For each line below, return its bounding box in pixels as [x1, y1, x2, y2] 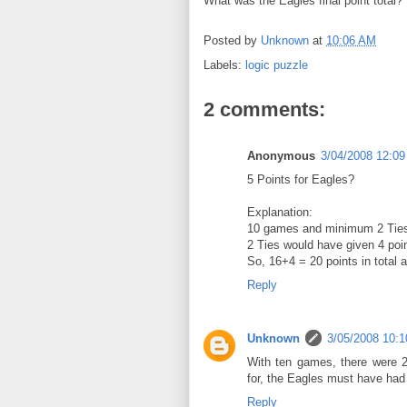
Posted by [203, 34, 261, 48]
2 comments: [203, 98, 325, 121]
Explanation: [247, 205, 313, 219]
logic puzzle [245, 58, 308, 72]
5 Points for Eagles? [247, 173, 354, 186]
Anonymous [247, 149, 315, 163]
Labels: [203, 58, 245, 72]
